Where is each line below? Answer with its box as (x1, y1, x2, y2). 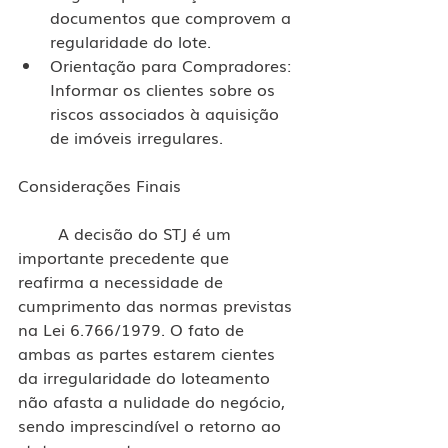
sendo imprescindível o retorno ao (18, 412, 286, 437)
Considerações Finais (18, 172, 186, 197)
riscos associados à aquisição (50, 100, 284, 125)
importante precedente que (18, 244, 234, 269)
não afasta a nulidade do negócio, (18, 388, 290, 413)
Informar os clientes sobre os (50, 76, 280, 101)
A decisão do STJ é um (18, 220, 58, 245)
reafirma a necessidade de (18, 268, 228, 293)
